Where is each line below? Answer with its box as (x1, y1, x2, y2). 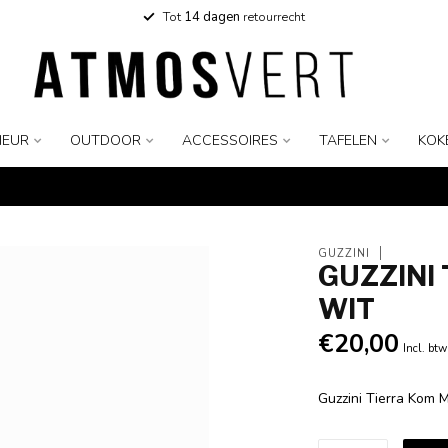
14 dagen (184, 8, 240, 26)
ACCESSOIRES (181, 131, 278, 150)
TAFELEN (318, 131, 377, 150)
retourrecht (240, 8, 305, 26)
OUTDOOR (69, 131, 141, 150)
